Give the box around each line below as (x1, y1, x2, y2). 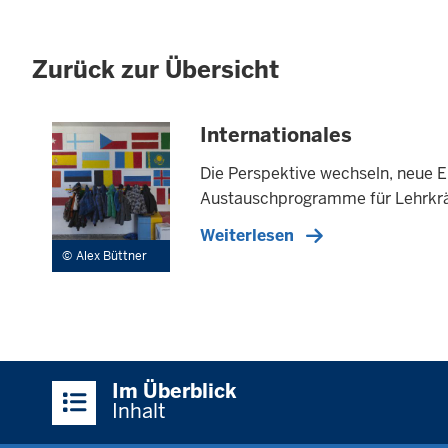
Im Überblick (112, 378, 237, 405)
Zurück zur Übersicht (32, 54, 279, 86)
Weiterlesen (200, 225, 295, 247)
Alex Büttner (76, 248, 147, 265)
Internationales (200, 122, 353, 149)
